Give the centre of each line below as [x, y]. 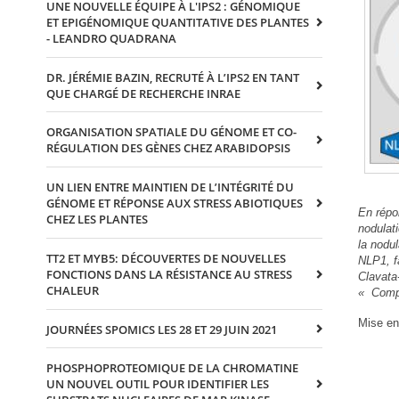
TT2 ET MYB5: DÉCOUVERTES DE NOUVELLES [166, 258]
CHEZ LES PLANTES [97, 220]
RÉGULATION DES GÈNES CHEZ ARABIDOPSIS [168, 148]
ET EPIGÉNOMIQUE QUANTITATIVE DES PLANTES [178, 23]
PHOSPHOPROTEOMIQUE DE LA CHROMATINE [172, 368]
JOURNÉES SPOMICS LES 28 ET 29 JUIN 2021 [162, 329]
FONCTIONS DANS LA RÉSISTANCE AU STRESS [169, 274]
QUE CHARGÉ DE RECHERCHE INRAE [143, 93]
